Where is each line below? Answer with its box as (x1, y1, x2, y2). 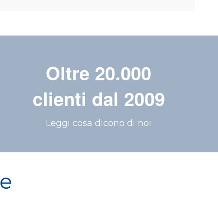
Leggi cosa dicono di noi (46, 118, 152, 129)
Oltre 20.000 (46, 59, 152, 87)
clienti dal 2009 (32, 85, 165, 112)
